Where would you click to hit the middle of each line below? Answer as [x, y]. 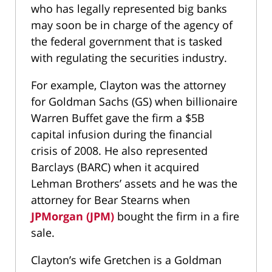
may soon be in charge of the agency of [132, 25]
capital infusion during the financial [122, 134]
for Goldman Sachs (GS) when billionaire [134, 102]
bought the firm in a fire [177, 216]
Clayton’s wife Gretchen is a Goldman [126, 260]
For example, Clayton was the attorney [128, 85]
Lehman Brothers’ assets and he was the [134, 184]
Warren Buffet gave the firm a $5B [118, 118]
